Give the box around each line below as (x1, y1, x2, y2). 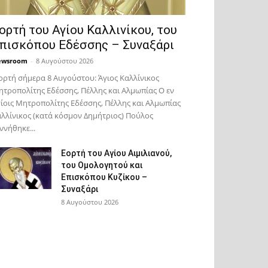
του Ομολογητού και (61, 160, 142, 170)
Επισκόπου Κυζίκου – (61, 172, 147, 182)
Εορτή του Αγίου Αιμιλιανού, (61, 148, 172, 158)
